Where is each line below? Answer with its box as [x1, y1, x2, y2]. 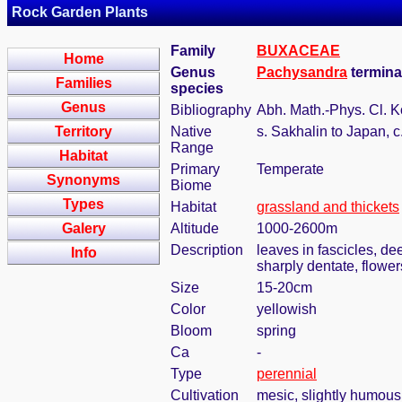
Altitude [170, 221, 219, 236]
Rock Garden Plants [12, 4, 148, 20]
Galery [61, 221, 106, 236]
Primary [170, 162, 220, 177]
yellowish [257, 301, 317, 317]
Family [170, 43, 215, 58]
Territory [55, 124, 112, 139]
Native [170, 124, 212, 139]
